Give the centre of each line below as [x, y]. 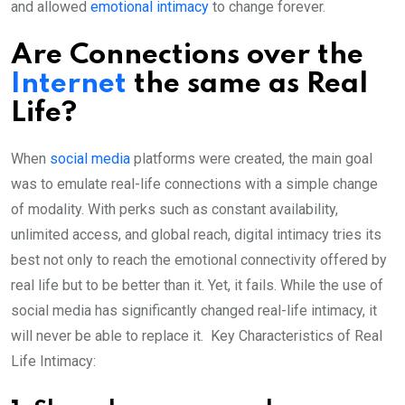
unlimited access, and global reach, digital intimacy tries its [196, 235]
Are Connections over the [187, 56]
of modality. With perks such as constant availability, [174, 210]
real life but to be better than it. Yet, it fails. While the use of [197, 286]
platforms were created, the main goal [251, 159]
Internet [72, 85]
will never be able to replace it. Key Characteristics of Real [197, 336]
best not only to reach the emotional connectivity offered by [199, 260]
